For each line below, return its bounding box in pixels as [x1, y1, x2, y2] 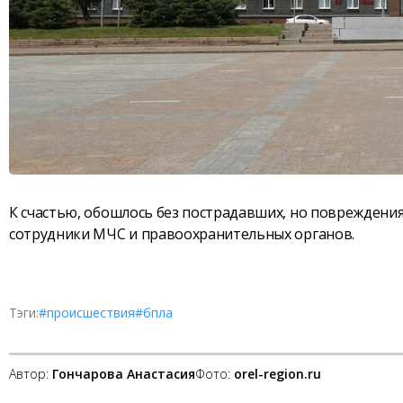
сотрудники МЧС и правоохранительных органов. [9, 224, 354, 244]
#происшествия [39, 304, 135, 321]
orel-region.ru [234, 364, 321, 382]
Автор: [9, 364, 49, 382]
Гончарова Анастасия [52, 364, 195, 382]
